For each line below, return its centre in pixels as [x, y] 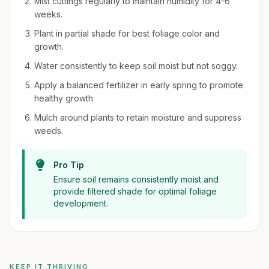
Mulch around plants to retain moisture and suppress [138, 117]
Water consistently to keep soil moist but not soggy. [136, 66]
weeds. [49, 131]
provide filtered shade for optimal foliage [135, 191]
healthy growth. [65, 98]
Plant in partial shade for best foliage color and [127, 33]
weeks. [48, 14]
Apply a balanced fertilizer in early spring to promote [139, 85]
